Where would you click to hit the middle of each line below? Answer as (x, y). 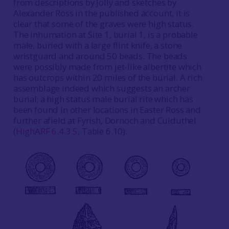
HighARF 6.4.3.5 (47, 131)
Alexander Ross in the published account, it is (101, 13)
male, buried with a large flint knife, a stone (98, 45)
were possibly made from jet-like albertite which (107, 67)
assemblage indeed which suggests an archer (101, 88)
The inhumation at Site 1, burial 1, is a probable (105, 35)
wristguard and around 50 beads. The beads (100, 56)
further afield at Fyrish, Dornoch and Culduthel (105, 120)
